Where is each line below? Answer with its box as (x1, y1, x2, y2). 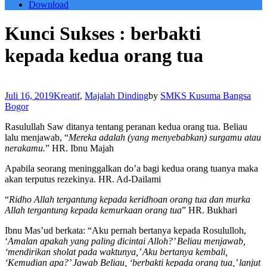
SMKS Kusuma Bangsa (160, 90, 251, 101)
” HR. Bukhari (182, 204, 237, 215)
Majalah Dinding (85, 90, 148, 101)
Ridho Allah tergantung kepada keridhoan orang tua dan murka (9, 194, 250, 204)
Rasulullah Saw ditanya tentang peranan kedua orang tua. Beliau (5, 121, 247, 132)
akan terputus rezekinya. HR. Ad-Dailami (5, 173, 161, 184)
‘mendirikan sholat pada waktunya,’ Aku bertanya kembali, (5, 246, 228, 257)
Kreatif (54, 90, 80, 101)
